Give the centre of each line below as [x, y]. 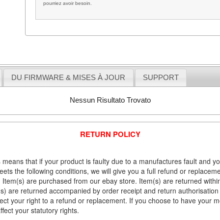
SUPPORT [161, 78]
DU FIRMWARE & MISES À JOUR [69, 78]
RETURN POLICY [110, 134]
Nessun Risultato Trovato [110, 100]
